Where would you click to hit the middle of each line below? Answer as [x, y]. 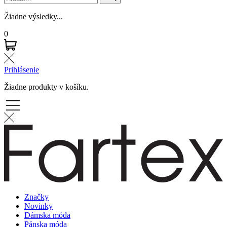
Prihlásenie [22, 69]
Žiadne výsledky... [33, 16]
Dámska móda [47, 215]
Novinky [39, 206]
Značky [36, 197]
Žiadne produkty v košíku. [46, 87]
